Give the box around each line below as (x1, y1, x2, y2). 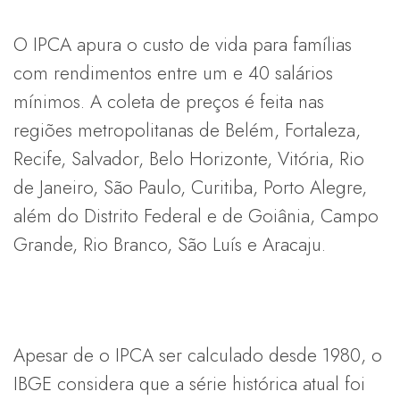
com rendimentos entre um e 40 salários (13, 59, 333, 87)
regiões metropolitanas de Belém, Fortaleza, (13, 116, 361, 144)
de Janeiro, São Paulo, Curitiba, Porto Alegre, (13, 173, 367, 201)
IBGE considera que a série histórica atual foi (13, 370, 365, 397)
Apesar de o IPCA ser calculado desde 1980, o (13, 341, 382, 369)
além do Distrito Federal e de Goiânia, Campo (13, 202, 379, 229)
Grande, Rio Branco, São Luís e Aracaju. (13, 230, 326, 258)
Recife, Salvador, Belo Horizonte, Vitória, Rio (13, 145, 364, 172)
